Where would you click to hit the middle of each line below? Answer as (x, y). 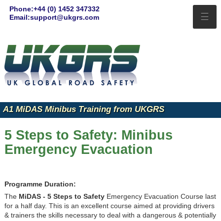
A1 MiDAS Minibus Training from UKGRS (84, 109)
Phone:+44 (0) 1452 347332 (55, 9)
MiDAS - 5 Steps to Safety (62, 197)
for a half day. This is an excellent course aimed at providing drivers (109, 206)
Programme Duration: (40, 184)
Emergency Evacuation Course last (161, 197)
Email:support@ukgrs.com (55, 18)
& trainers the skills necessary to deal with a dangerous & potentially (110, 216)
